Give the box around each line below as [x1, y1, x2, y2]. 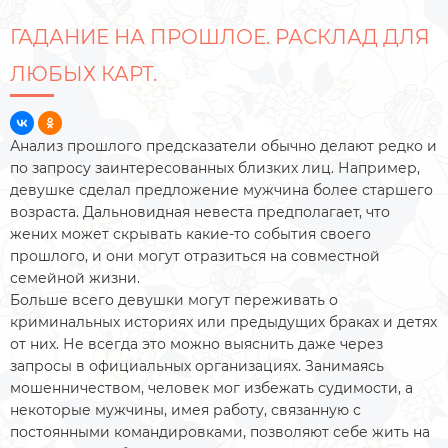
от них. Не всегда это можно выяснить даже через [10, 335, 383, 353]
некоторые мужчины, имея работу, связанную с [10, 401, 361, 419]
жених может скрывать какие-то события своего [10, 225, 371, 243]
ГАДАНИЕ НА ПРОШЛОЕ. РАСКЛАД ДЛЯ [10, 25, 430, 49]
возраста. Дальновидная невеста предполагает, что [10, 203, 390, 221]
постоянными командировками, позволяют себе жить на [10, 423, 430, 441]
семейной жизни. [10, 269, 144, 287]
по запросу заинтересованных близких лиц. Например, [10, 159, 420, 177]
